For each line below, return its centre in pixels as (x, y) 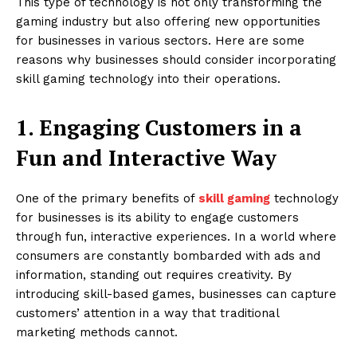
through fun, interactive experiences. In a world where (176, 236)
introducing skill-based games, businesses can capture (176, 294)
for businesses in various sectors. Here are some (160, 40)
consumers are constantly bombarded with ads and (168, 255)
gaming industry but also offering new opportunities (168, 21)
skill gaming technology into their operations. (148, 78)
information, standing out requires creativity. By (154, 275)
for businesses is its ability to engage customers (157, 217)
